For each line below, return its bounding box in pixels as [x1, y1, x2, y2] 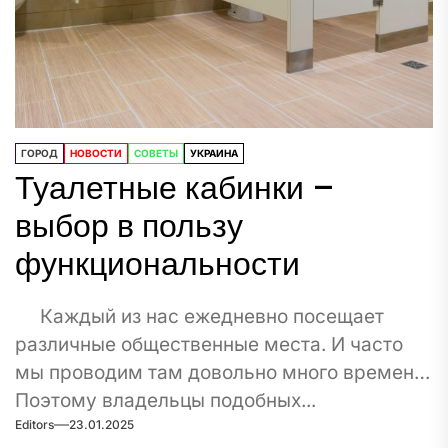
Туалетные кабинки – [15, 165, 335, 210]
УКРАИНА [190, 147, 238, 159]
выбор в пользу [15, 203, 243, 248]
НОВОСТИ [70, 147, 122, 159]
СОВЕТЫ [134, 147, 178, 159]
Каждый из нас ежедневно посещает [15, 305, 384, 328]
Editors [15, 416, 54, 432]
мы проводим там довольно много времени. [15, 361, 430, 384]
